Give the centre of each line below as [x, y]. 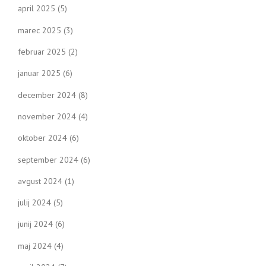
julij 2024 [34, 203]
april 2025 [37, 9]
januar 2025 [39, 73]
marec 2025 [39, 30]
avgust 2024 [40, 181]
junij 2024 [35, 224]
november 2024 [47, 116]
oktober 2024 [42, 138]
